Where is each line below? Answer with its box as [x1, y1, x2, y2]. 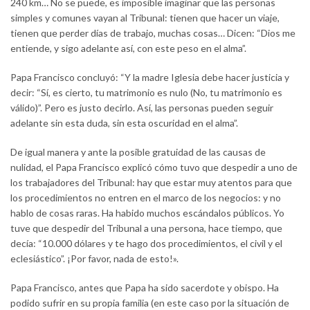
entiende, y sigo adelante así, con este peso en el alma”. [10, 42, 246, 54]
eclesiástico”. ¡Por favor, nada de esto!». [10, 252, 179, 264]
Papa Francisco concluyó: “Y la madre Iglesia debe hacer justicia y [10, 71, 289, 83]
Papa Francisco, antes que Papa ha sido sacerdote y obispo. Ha [10, 281, 279, 293]
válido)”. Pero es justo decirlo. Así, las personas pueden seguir [10, 101, 273, 113]
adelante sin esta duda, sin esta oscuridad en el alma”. [10, 116, 238, 129]
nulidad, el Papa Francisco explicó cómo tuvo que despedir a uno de [10, 161, 298, 173]
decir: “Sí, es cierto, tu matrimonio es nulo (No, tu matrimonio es [10, 86, 282, 98]
